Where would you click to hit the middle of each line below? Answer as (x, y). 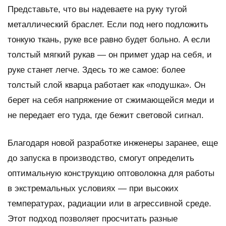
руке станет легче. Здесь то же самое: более (96, 70)
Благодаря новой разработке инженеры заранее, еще (113, 143)
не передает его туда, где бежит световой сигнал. (106, 116)
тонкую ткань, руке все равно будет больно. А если (109, 40)
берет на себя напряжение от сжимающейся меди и (111, 100)
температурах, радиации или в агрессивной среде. (109, 204)
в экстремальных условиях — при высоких (93, 189)
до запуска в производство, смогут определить (101, 158)
